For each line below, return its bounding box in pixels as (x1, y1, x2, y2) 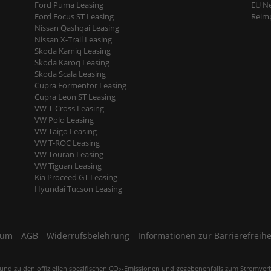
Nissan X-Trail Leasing (34, 34, 112, 45)
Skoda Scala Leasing (34, 68, 106, 79)
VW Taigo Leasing (34, 126, 97, 137)
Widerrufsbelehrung (47, 230, 129, 241)
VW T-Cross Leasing (34, 103, 104, 114)
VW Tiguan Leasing (34, 160, 102, 171)
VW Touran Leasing (34, 149, 103, 160)
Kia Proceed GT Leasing (34, 172, 117, 183)
